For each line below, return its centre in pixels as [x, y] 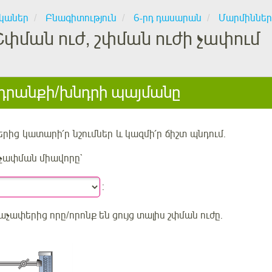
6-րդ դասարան [168, 18]
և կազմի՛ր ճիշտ [151, 134]
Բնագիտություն [81, 18]
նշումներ [93, 134]
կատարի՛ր [46, 134]
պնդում [207, 134]
